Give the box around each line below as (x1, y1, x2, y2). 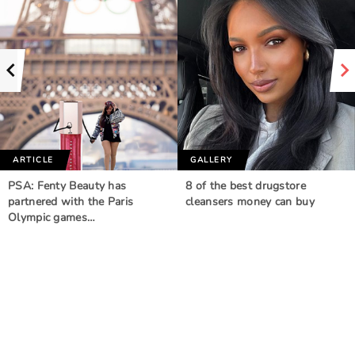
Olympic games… (8, 210, 96, 226)
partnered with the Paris (8, 194, 134, 210)
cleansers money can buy (185, 194, 315, 210)
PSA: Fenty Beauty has (8, 178, 127, 194)
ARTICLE (13, 155, 54, 166)
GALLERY (190, 155, 233, 166)
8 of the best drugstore (185, 178, 306, 194)
